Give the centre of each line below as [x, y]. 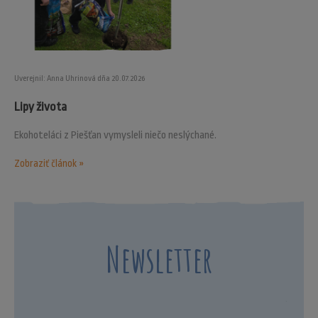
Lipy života [40, 107]
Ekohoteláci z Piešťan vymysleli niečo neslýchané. [115, 136]
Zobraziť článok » [49, 164]
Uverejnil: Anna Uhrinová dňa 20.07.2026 [79, 79]
